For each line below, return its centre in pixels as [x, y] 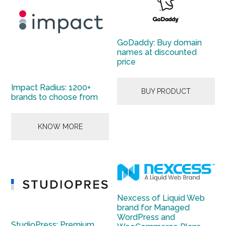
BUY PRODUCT [166, 92]
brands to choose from [55, 97]
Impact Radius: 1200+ [51, 87]
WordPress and [146, 217]
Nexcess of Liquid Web [161, 198]
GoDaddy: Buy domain [160, 43]
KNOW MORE [60, 126]
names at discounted [157, 52]
